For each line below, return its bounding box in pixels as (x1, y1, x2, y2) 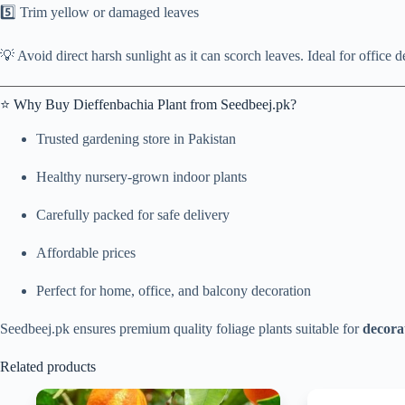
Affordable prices (36, 245, 136, 261)
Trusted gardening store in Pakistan (36, 131, 236, 147)
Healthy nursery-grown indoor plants (36, 169, 247, 185)
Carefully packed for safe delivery (36, 207, 230, 223)
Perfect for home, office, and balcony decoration (36, 283, 311, 299)
